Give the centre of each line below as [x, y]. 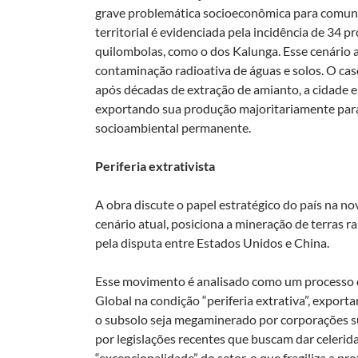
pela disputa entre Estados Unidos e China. [212, 242]
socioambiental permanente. [173, 127]
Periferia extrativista [155, 165]
